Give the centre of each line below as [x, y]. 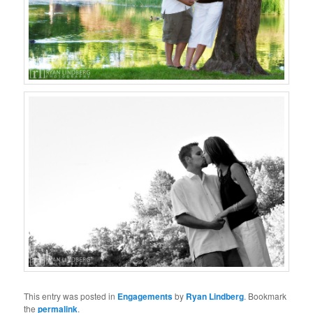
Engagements [145, 296]
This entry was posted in [71, 296]
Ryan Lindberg [215, 296]
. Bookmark [265, 296]
